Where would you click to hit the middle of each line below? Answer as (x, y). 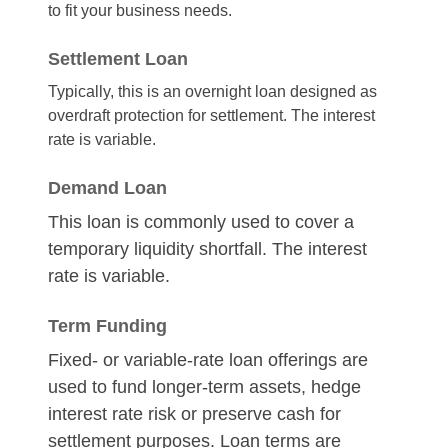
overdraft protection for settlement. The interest (211, 115)
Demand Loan (107, 188)
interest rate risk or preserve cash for (194, 414)
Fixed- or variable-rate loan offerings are (208, 360)
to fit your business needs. (140, 10)
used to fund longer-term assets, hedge (204, 387)
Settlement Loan (118, 59)
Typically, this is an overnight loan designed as (212, 91)
